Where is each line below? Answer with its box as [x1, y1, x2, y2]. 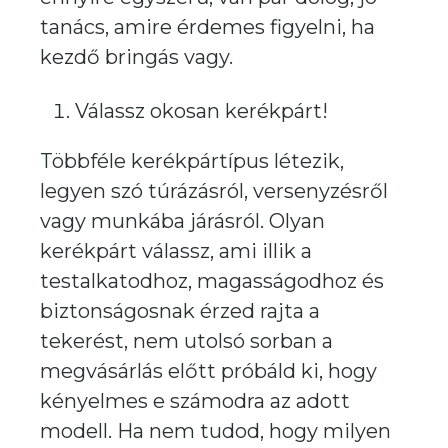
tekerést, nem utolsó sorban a [40, 329, 333, 353]
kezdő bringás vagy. [40, 45, 233, 69]
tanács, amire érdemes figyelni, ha [40, 15, 375, 39]
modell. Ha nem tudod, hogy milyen [40, 419, 391, 443]
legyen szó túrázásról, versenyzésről [40, 179, 388, 203]
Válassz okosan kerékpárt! [75, 99, 328, 123]
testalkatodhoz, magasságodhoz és [40, 269, 384, 293]
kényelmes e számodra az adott [40, 389, 350, 413]
